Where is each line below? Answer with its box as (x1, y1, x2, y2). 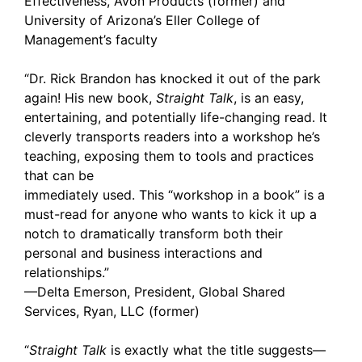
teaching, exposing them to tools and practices (24, 148, 314, 164)
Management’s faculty (24, 32, 158, 48)
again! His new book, (24, 90, 156, 106)
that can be (24, 167, 94, 183)
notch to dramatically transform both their (24, 225, 283, 242)
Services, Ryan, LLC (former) (24, 303, 200, 319)
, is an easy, (234, 90, 304, 106)
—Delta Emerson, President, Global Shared (24, 284, 285, 300)
